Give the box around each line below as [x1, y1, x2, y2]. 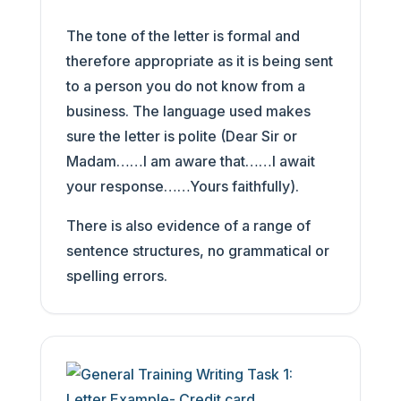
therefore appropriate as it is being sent [65, 52, 333, 70]
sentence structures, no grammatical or [65, 242, 329, 260]
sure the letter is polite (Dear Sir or [65, 127, 297, 145]
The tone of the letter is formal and [65, 27, 300, 45]
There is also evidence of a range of [65, 217, 311, 235]
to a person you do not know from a [65, 77, 305, 95]
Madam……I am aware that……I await [65, 152, 315, 170]
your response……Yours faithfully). [65, 177, 303, 195]
